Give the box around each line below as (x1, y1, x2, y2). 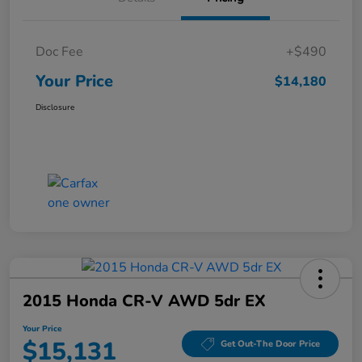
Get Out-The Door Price (220, 338, 320, 351)
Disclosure (36, 101, 74, 113)
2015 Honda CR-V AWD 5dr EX (23, 289, 266, 312)
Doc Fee (36, 42, 83, 61)
